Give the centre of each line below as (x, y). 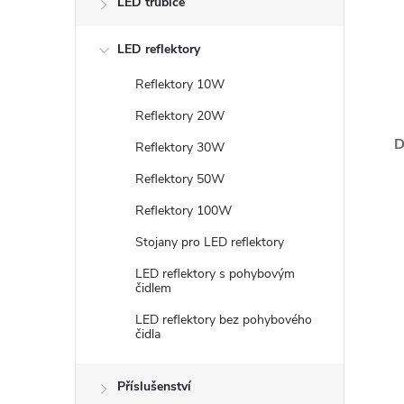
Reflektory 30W (180, 147)
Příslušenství (154, 386)
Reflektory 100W (184, 211)
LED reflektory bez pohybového (224, 320)
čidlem (153, 288)
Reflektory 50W (180, 179)
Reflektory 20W (180, 116)
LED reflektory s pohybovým (215, 274)
